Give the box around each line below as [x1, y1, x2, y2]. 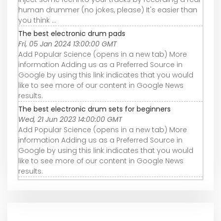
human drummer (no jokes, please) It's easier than [18, 5, 197, 15]
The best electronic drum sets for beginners [18, 104, 171, 114]
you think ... [18, 15, 56, 26]
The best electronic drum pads [18, 29, 125, 39]
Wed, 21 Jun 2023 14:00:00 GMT [18, 114, 122, 125]
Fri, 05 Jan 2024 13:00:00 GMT [18, 39, 117, 49]
